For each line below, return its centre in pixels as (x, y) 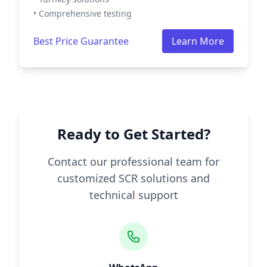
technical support (133, 195)
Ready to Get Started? (133, 134)
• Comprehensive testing (83, 13)
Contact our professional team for (133, 162)
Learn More (198, 41)
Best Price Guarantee (81, 41)
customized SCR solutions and (133, 178)
